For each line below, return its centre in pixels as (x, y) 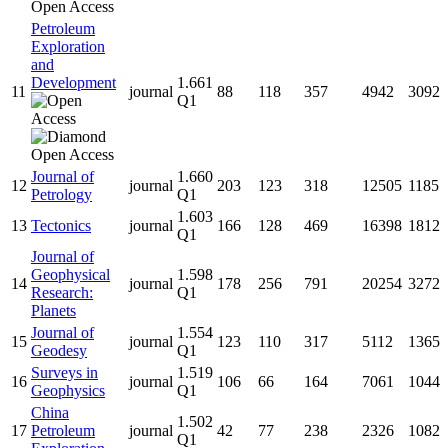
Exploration (68, 46)
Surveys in (64, 372)
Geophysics (68, 390)
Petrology (61, 194)
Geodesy (59, 350)
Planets (53, 310)
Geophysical (70, 274)
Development (73, 82)
